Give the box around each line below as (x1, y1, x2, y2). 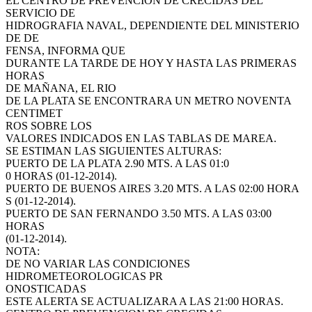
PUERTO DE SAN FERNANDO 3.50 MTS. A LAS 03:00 (6, 208, 272, 220)
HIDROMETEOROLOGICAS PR (6, 270, 163, 283)
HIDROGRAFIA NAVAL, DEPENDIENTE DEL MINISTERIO (6, 19, 299, 32)
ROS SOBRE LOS (6, 120, 92, 132)
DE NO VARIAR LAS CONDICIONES (6, 258, 190, 270)
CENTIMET (6, 107, 63, 120)
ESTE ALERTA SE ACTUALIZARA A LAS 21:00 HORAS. (6, 295, 283, 308)
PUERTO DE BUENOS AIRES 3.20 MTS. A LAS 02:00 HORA (6, 182, 299, 195)
